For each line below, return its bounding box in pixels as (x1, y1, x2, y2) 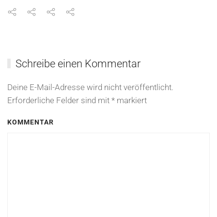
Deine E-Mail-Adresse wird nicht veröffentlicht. (7, 82, 173, 93)
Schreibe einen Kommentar (15, 58, 140, 70)
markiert (115, 95, 147, 106)
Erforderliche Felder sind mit (7, 95, 111, 106)
